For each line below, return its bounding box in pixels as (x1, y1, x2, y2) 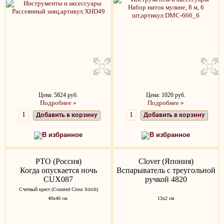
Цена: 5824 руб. (38, 91, 78, 99)
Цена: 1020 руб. (146, 91, 185, 99)
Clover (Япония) (138, 157, 193, 166)
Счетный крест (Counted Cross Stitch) (18, 186, 98, 192)
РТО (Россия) (35, 157, 81, 166)
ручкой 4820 (144, 175, 187, 184)
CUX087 (43, 175, 73, 184)
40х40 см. (48, 195, 68, 201)
